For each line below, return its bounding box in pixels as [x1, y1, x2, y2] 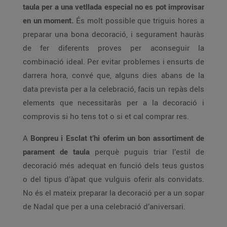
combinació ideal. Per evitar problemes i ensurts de [23, 56, 204, 66]
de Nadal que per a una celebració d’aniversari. [23, 201, 185, 211]
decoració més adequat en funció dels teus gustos [23, 160, 204, 170]
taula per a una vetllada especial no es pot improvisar [23, 2, 204, 12]
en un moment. [23, 15, 73, 25]
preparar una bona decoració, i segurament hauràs [23, 29, 204, 39]
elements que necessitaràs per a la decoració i [23, 97, 204, 107]
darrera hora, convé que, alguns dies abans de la [23, 70, 204, 80]
